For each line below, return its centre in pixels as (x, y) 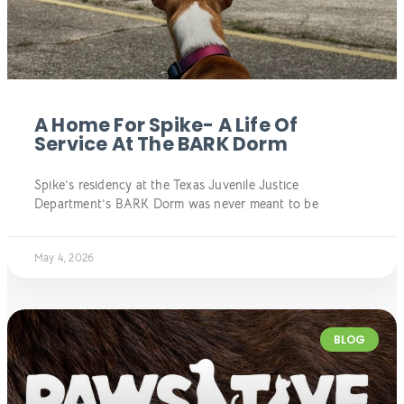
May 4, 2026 (64, 258)
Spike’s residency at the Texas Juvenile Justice (167, 185)
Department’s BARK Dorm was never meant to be (176, 204)
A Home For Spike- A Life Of (166, 125)
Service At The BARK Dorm (161, 144)
